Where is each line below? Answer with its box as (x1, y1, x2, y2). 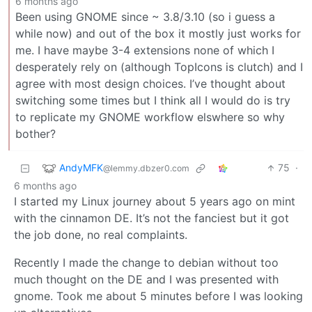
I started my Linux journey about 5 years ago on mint (14, 194, 295, 209)
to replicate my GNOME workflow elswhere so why (15, 110, 285, 125)
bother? (15, 127, 56, 141)
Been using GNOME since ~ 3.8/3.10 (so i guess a (15, 10, 275, 24)
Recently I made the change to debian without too (14, 256, 279, 270)
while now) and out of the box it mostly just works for (15, 26, 301, 41)
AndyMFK (59, 161, 103, 173)
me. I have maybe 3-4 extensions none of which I (15, 43, 274, 58)
